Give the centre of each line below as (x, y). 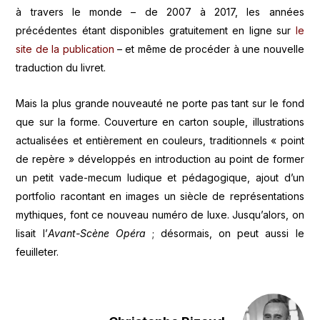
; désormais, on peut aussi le (225, 234)
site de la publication (65, 49)
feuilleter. (37, 252)
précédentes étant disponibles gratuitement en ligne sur (156, 30)
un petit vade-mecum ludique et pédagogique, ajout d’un (160, 178)
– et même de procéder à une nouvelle (209, 49)
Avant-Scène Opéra (96, 234)
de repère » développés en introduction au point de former (160, 159)
